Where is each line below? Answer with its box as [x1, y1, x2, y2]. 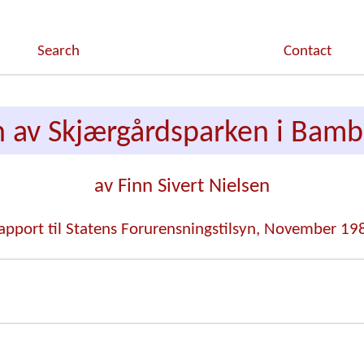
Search [37, 44, 80, 59]
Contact [283, 44, 331, 59]
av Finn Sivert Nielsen [94, 175, 270, 197]
